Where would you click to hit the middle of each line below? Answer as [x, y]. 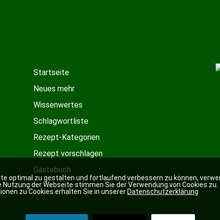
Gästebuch [52, 169]
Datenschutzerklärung [163, 192]
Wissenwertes [58, 105]
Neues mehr [54, 88]
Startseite [51, 72]
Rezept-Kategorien [66, 137]
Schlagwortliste [61, 121]
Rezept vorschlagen [68, 153]
